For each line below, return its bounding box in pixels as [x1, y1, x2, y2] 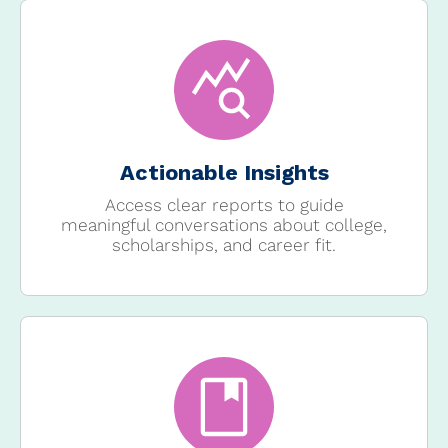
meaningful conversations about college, [61, 215, 387, 236]
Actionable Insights [119, 160, 329, 186]
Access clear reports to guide [104, 195, 344, 216]
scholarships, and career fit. [112, 235, 336, 256]
